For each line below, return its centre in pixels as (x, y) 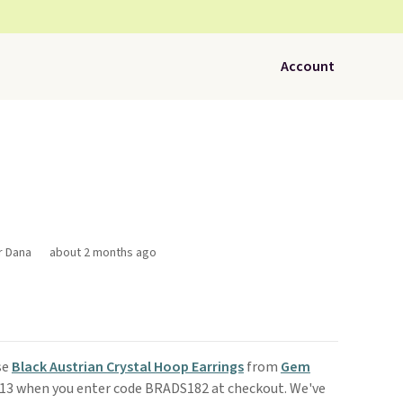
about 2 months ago (103, 253)
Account (308, 67)
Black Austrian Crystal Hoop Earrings (127, 367)
